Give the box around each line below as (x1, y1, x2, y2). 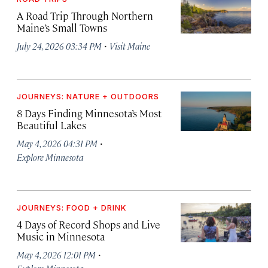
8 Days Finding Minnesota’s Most (17, 106, 162, 120)
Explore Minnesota (17, 151, 83, 163)
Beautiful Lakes (17, 118, 86, 132)
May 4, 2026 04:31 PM (17, 137, 98, 149)
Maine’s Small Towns (17, 20, 107, 34)
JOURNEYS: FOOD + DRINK (17, 202, 127, 212)
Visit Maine (109, 39, 150, 51)
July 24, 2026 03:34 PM (17, 39, 102, 51)
